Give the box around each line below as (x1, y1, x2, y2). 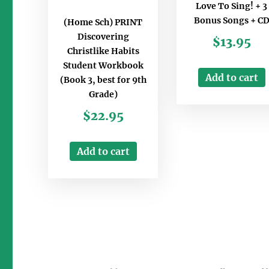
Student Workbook (62, 60, 144, 71)
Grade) (88, 89, 118, 100)
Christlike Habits (67, 46, 139, 57)
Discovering (77, 31, 129, 43)
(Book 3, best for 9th (59, 74, 147, 86)
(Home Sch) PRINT (64, 17, 143, 28)
